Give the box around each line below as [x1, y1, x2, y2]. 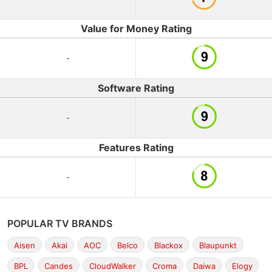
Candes [44, 261, 73, 271]
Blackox [154, 240, 183, 250]
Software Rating [98, 82, 174, 94]
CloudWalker [89, 261, 136, 271]
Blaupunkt [199, 240, 237, 250]
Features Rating [98, 141, 174, 154]
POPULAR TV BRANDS [7, 217, 112, 229]
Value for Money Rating [80, 22, 192, 35]
